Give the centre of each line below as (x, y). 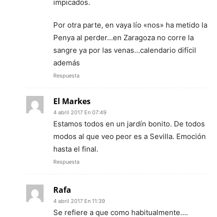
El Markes (72, 101)
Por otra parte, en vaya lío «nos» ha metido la (130, 25)
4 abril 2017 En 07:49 (80, 112)
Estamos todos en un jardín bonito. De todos (129, 124)
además (67, 63)
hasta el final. (76, 149)
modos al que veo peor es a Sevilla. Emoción (130, 136)
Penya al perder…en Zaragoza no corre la (124, 38)
